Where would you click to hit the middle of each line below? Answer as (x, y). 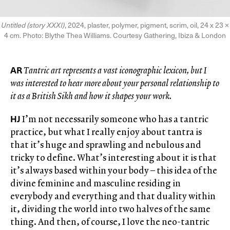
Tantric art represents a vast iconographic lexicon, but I (115, 70)
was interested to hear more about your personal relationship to (115, 83)
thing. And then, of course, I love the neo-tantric (110, 222)
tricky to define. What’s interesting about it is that (113, 158)
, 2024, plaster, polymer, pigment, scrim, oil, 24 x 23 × (147, 25)
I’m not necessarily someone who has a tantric (114, 119)
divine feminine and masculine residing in (95, 183)
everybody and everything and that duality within (113, 196)
